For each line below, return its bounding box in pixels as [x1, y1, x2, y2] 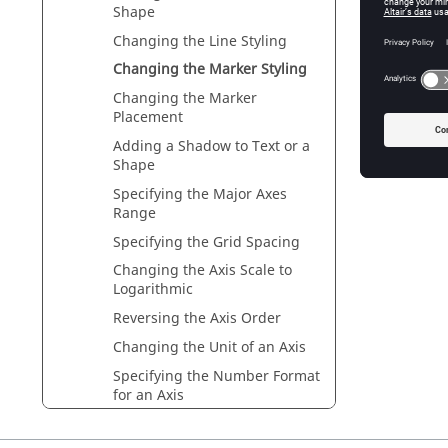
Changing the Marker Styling [113, 59, 307, 81]
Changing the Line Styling [113, 30, 287, 52]
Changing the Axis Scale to [113, 260, 292, 282]
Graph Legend [99, 413, 195, 435]
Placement [113, 107, 183, 129]
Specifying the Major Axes [113, 183, 287, 205]
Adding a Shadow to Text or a [113, 135, 310, 157]
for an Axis [113, 384, 184, 406]
